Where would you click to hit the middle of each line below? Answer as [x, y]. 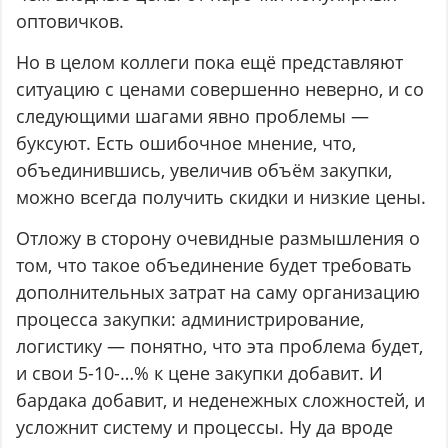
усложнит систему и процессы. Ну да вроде [205, 427]
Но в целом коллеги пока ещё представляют [210, 62]
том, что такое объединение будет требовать [214, 265]
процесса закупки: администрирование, [190, 319]
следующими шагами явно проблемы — [193, 116]
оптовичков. [70, 21]
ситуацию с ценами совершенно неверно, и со [220, 89]
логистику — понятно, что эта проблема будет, [220, 346]
